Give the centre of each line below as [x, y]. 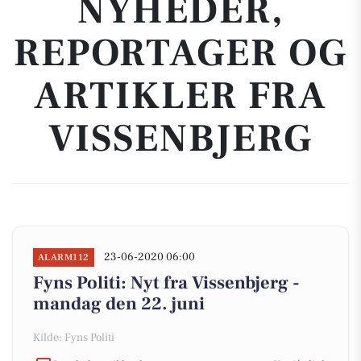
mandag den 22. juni [119, 304]
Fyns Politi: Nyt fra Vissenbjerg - [166, 283]
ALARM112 [64, 257]
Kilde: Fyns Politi [74, 338]
